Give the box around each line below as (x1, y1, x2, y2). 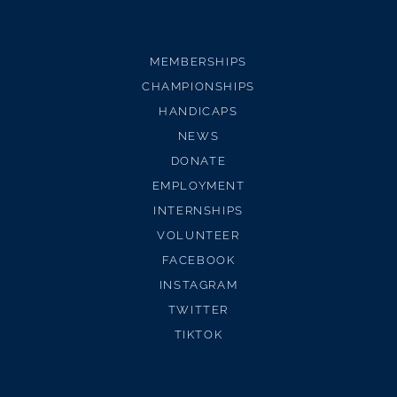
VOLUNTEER (157, 229, 240, 242)
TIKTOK (174, 328, 223, 341)
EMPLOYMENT (152, 179, 245, 192)
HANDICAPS (159, 105, 238, 118)
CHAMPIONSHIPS (142, 80, 255, 93)
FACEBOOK (161, 253, 236, 267)
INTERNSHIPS (153, 204, 244, 217)
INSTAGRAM (159, 278, 238, 292)
